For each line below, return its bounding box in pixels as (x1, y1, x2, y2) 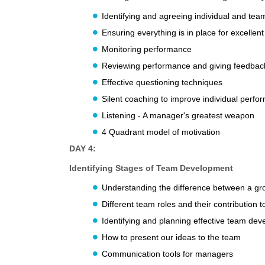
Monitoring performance (102, 44, 192, 54)
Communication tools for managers (102, 249, 233, 259)
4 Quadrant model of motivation (102, 127, 220, 137)
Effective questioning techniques (102, 77, 222, 88)
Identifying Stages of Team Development (69, 163, 233, 173)
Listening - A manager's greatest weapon (102, 111, 254, 121)
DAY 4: (69, 144, 96, 154)
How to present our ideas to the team (102, 232, 241, 243)
